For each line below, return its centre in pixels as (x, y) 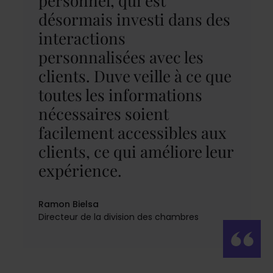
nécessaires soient (103, 113)
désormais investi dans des (134, 19)
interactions (82, 38)
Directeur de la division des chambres (118, 217)
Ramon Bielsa (68, 204)
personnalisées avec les (121, 57)
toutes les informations (120, 94)
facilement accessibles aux (132, 132)
